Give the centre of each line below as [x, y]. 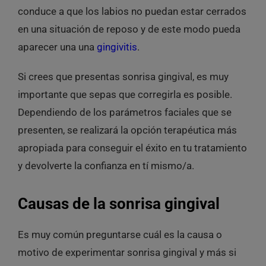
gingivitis [117, 47]
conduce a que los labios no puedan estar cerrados [132, 12]
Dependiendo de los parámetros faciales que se [124, 113]
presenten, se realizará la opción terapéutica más [127, 130]
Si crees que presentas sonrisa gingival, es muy [123, 77]
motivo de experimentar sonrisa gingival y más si [127, 252]
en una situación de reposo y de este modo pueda [129, 29]
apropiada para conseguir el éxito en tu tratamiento [132, 148]
